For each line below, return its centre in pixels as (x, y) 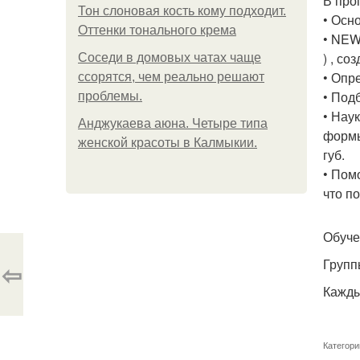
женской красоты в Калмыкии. (168, 143)
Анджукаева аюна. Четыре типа (173, 123)
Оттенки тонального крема (157, 30)
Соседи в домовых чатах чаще (170, 57)
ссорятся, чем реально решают (171, 77)
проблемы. (110, 96)
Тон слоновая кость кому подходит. (182, 11)
